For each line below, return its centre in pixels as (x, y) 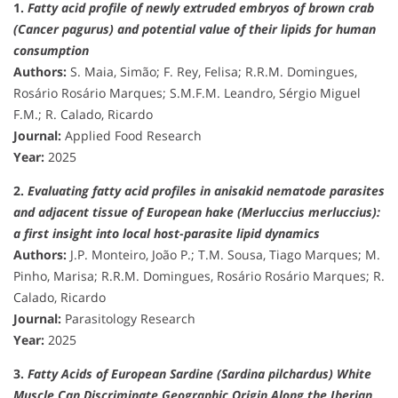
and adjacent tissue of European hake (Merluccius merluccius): (197, 211)
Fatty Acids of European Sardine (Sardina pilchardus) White (199, 373)
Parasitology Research (128, 318)
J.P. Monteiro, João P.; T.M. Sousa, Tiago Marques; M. (223, 254)
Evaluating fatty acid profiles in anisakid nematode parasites (206, 190)
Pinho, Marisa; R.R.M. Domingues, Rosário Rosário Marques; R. (199, 275)
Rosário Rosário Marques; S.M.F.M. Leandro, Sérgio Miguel (187, 92)
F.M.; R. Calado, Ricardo (83, 114)
